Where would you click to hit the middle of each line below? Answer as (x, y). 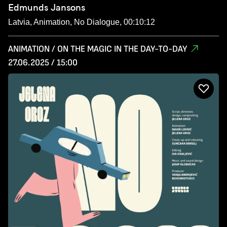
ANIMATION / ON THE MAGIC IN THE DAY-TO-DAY (98, 49)
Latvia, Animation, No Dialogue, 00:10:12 (82, 22)
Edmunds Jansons (47, 7)
